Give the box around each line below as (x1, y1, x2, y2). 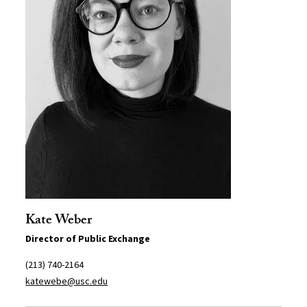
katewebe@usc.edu (25, 275, 108, 288)
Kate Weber (25, 210, 93, 234)
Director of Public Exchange (25, 232, 151, 245)
